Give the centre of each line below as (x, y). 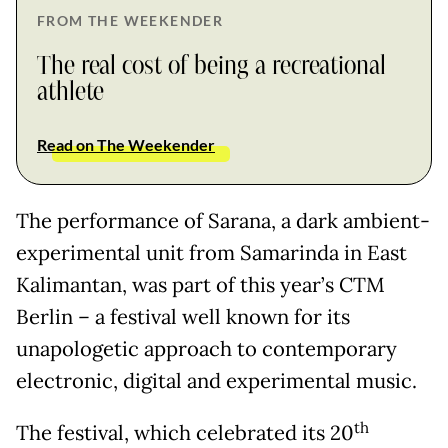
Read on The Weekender (126, 145)
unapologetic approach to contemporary (206, 349)
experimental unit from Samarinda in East (211, 253)
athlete (70, 92)
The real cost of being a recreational (211, 66)
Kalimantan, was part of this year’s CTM (200, 285)
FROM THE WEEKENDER (130, 21)
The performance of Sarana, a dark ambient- (223, 221)
